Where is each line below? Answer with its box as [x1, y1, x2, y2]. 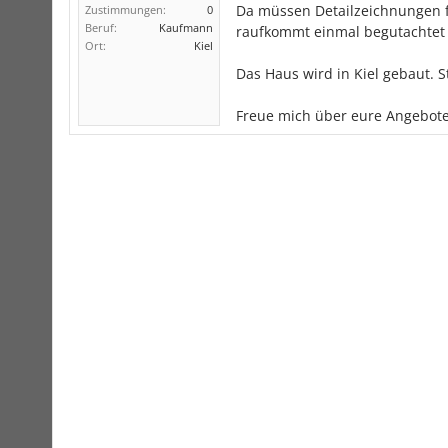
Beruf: [85, 20, 117, 35]
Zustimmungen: [85, 2, 166, 17]
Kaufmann [159, 20, 213, 35]
